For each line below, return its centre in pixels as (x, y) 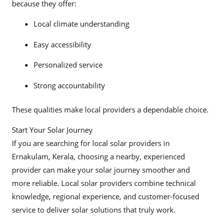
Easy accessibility (62, 44)
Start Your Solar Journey (53, 130)
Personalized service (68, 65)
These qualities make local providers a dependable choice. (110, 109)
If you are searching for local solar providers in (91, 143)
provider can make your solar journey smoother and (101, 170)
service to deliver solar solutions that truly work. (94, 210)
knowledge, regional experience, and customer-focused (106, 197)
